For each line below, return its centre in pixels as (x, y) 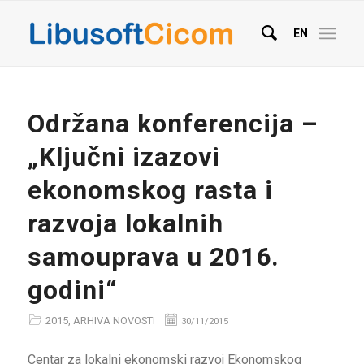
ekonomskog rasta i (150, 190)
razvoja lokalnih (125, 223)
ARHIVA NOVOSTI (114, 321)
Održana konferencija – (173, 123)
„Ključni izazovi (123, 157)
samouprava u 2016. (153, 257)
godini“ (72, 290)
